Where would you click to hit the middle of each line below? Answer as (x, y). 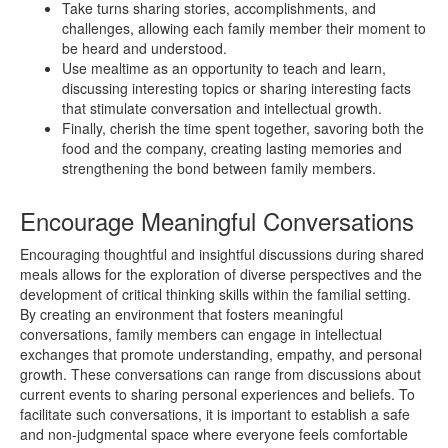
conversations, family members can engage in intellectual (201, 333)
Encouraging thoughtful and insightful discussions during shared (222, 253)
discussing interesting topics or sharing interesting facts (236, 87)
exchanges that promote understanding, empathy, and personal (221, 353)
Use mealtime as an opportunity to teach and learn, (224, 67)
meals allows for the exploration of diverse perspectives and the (221, 273)
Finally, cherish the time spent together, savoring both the (243, 127)
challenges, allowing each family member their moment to (244, 27)
